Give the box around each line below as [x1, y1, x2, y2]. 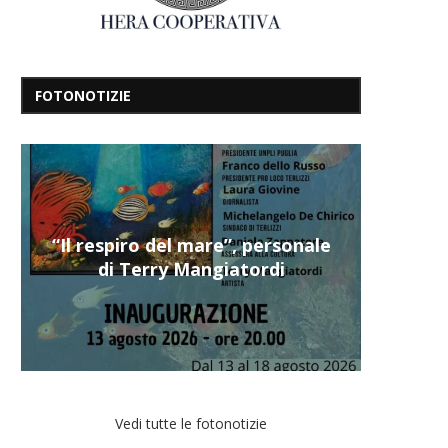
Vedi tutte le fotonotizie [115, 413, 267, 433]
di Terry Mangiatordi [97, 257, 285, 282]
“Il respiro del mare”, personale [51, 233, 331, 258]
